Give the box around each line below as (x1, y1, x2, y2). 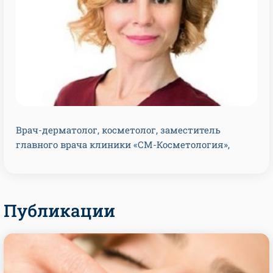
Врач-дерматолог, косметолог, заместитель (16, 124, 221, 136)
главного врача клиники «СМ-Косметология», (16, 138, 230, 151)
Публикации (4, 199, 115, 222)
